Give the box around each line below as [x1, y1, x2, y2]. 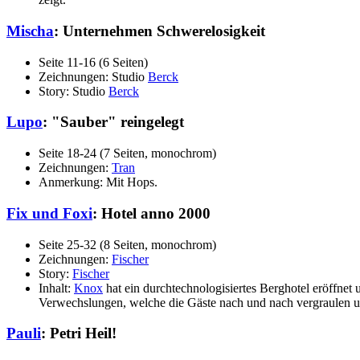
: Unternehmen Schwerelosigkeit [54, 22, 265, 40]
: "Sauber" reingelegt [43, 113, 184, 131]
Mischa [6, 22, 54, 40]
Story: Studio [39, 84, 108, 98]
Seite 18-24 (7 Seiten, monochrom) [39, 146, 216, 161]
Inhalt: [39, 280, 74, 295]
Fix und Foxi [6, 204, 92, 222]
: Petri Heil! [41, 325, 117, 342]
